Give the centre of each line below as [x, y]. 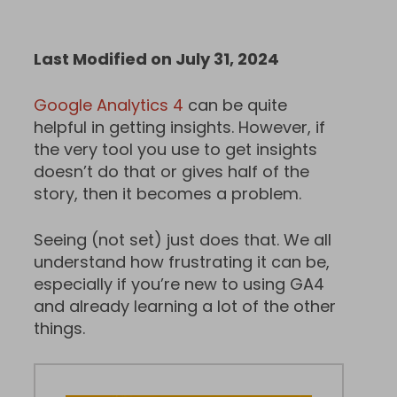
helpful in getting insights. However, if [179, 128]
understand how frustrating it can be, [182, 262]
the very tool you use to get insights [175, 150]
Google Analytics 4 [109, 105]
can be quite [235, 105]
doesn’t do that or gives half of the [171, 172]
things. [59, 329]
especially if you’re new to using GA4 [179, 284]
